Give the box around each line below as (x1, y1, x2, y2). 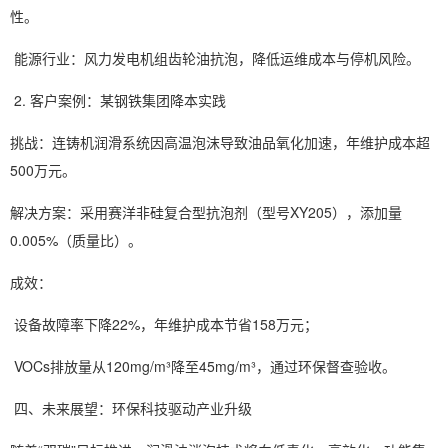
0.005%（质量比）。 (10, 230, 146, 250)
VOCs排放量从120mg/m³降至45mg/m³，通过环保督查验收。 (10, 356, 400, 376)
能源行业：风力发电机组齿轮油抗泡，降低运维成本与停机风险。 (10, 48, 424, 68)
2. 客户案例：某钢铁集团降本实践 (10, 90, 230, 110)
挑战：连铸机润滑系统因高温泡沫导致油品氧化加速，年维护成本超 (10, 132, 430, 152)
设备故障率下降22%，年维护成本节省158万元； (10, 314, 322, 334)
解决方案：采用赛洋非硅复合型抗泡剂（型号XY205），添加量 (10, 202, 402, 222)
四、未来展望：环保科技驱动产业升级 (10, 398, 256, 418)
